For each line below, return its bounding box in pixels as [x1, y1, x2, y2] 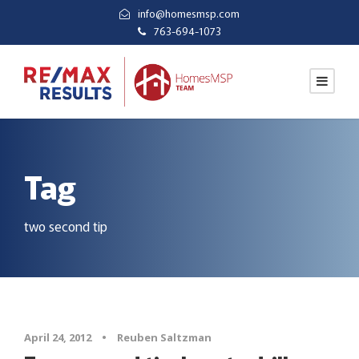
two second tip [24, 216, 107, 236]
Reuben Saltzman [117, 329, 212, 345]
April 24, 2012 [24, 329, 91, 345]
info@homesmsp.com [138, 6, 240, 21]
